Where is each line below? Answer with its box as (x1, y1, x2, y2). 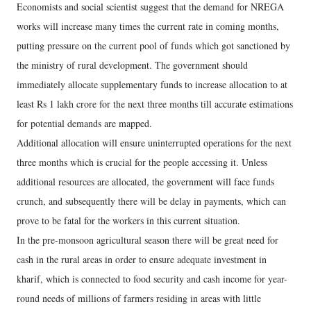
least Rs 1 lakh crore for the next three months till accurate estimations (17, 96, 293, 110)
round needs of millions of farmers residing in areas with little (17, 291, 261, 305)
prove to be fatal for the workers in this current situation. (17, 213, 240, 227)
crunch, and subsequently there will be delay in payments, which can (17, 194, 286, 208)
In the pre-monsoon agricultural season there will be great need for (17, 233, 278, 246)
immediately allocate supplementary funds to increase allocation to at (17, 77, 287, 91)
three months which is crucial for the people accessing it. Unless (17, 155, 267, 169)
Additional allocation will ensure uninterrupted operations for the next (17, 135, 292, 149)
